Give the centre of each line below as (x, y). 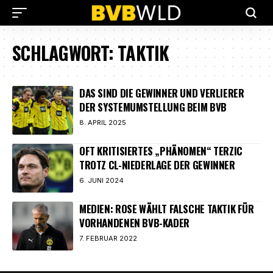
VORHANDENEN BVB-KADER (134, 223)
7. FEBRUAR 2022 (108, 238)
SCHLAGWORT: (65, 53)
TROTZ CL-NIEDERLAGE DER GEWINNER (157, 165)
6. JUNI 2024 (101, 180)
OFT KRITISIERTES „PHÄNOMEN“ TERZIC (161, 151)
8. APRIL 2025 (103, 122)
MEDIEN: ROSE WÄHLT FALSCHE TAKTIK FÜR (167, 209)
